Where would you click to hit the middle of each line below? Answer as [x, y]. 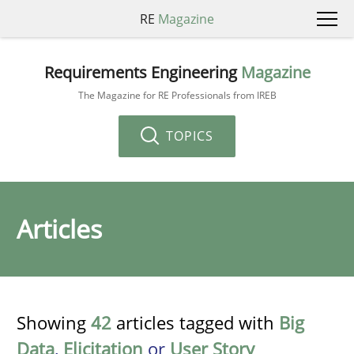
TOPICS [188, 136]
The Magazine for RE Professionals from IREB [177, 95]
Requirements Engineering [142, 72]
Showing [54, 322]
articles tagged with [195, 322]
